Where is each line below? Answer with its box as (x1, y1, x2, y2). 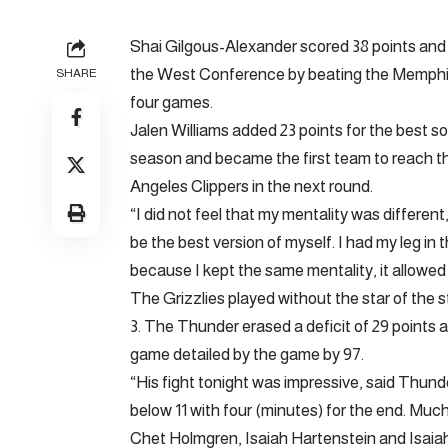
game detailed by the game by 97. (130, 344, 364, 364)
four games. (130, 92, 213, 112)
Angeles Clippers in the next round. (130, 176, 373, 196)
